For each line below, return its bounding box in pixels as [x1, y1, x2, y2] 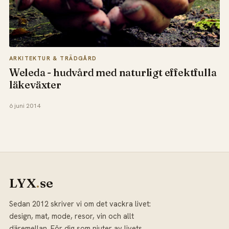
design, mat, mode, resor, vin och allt [9, 211, 134, 221]
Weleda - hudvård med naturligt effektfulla [9, 66, 217, 79]
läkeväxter [9, 78, 61, 91]
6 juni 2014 [9, 101, 40, 110]
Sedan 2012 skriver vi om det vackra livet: [9, 198, 151, 209]
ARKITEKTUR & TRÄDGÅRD [9, 55, 97, 62]
